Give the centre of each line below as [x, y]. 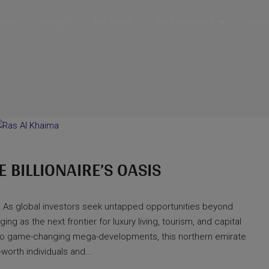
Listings [54, 21]
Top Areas [111, 21]
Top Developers [183, 21]
